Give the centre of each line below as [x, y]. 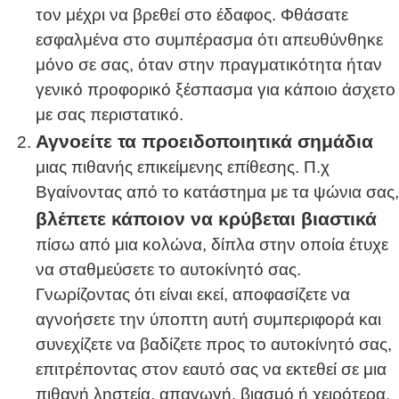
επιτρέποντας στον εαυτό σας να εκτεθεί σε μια [211, 369]
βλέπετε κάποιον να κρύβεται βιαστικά [206, 218]
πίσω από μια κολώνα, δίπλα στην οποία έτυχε [212, 244]
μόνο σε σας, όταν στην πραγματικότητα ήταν [209, 64]
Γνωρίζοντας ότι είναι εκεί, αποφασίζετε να [193, 294]
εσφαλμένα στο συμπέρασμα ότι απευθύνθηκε [209, 39]
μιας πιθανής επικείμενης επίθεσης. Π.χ [183, 167]
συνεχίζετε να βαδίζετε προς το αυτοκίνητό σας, [214, 344]
